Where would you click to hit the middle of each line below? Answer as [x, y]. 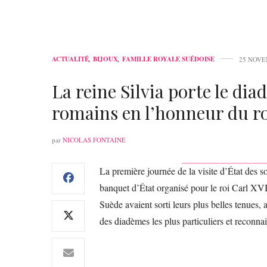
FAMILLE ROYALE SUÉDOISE [168, 59]
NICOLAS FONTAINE [94, 139]
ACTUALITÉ [70, 59]
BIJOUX [105, 59]
